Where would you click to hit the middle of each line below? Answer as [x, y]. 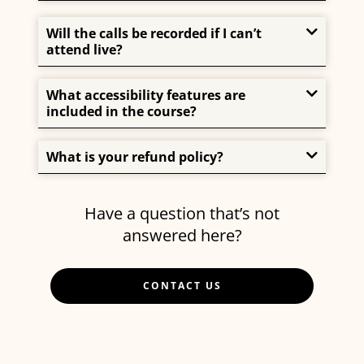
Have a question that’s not [182, 214]
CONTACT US [182, 286]
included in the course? [122, 112]
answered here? [182, 236]
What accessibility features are [146, 95]
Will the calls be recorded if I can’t [154, 34]
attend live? [85, 50]
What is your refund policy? [135, 157]
